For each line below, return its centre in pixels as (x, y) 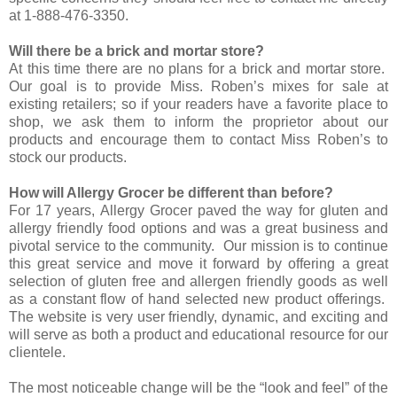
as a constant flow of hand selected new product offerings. (198, 299)
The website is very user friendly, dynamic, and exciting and (198, 316)
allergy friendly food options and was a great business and (198, 228)
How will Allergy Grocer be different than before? (171, 192)
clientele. (39, 352)
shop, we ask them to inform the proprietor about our (198, 121)
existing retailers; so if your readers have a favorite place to (198, 104)
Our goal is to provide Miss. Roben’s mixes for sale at (198, 86)
